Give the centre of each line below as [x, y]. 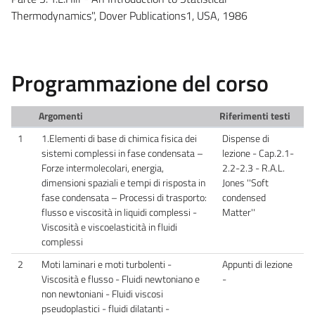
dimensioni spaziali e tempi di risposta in [123, 182]
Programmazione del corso [140, 83]
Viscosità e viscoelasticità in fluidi [109, 227]
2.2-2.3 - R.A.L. [253, 168]
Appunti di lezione [257, 264]
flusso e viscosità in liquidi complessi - [119, 212]
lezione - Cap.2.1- [258, 153]
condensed [244, 197]
